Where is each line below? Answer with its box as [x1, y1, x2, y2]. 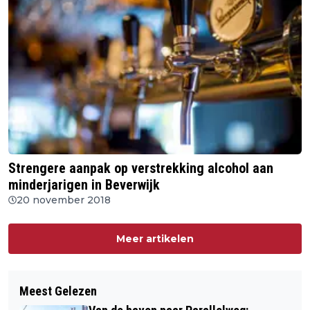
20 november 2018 [17, 194, 111, 207]
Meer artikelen [116, 232, 194, 246]
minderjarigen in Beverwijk [91, 176, 160, 194]
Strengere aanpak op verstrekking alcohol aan [8, 160, 273, 177]
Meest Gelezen [19, 284, 97, 299]
